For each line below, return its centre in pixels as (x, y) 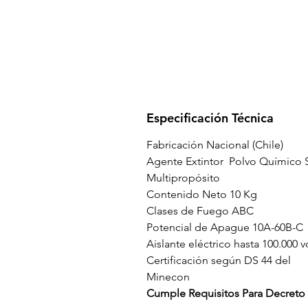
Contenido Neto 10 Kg (202, 194)
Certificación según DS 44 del (219, 260)
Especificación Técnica (210, 118)
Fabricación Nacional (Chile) (215, 145)
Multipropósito (183, 178)
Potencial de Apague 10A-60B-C (225, 227)
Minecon (168, 277)
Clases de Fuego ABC (200, 211)
